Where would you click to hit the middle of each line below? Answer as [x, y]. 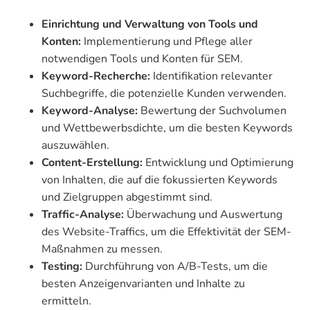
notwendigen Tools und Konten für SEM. [142, 59]
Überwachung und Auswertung [204, 215]
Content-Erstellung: [92, 163]
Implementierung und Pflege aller [168, 42]
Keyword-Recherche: [96, 76]
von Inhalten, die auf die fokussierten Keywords [159, 180]
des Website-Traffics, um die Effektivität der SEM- [166, 232]
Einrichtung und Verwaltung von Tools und [150, 25]
